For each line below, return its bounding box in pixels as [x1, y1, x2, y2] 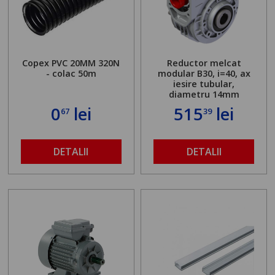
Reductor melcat [166, 57, 241, 69]
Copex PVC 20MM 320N [22, 57, 120, 69]
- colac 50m [45, 68, 96, 80]
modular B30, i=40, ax [157, 68, 250, 80]
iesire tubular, [173, 78, 235, 90]
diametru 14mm [168, 88, 239, 101]
